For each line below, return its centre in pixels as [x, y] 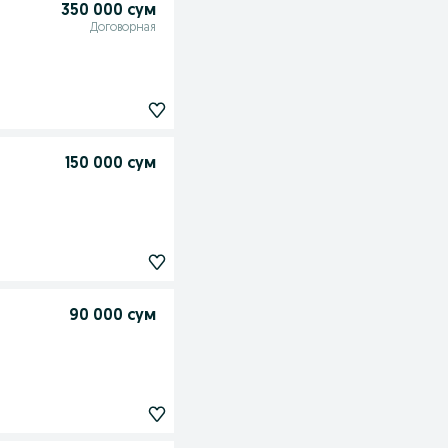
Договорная [122, 28]
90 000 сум [112, 316]
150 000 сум [110, 164]
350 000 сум [108, 11]
